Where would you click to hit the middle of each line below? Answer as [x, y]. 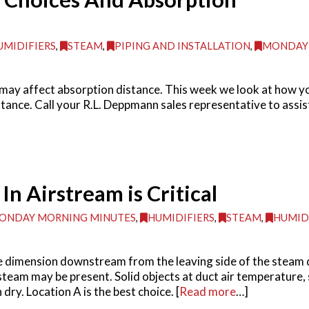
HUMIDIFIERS [181, 218]
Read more [207, 292]
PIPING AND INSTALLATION [183, 46]
